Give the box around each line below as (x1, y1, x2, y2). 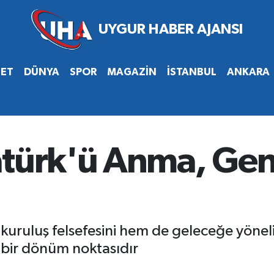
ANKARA (226, 66, 270, 77)
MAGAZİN (106, 66, 157, 77)
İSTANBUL (166, 66, 217, 77)
